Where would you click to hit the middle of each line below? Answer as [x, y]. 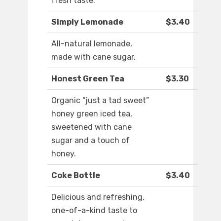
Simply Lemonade [87, 22]
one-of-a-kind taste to [94, 211]
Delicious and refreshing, [98, 197]
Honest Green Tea [88, 79]
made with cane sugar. [93, 57]
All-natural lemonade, [92, 44]
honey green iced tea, [92, 114]
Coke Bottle [76, 176]
